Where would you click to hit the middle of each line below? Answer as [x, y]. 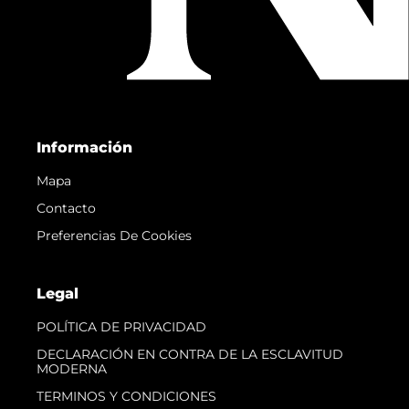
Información [84, 148]
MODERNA [72, 369]
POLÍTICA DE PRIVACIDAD [121, 327]
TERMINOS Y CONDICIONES [126, 397]
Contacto [66, 209]
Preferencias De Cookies [114, 236]
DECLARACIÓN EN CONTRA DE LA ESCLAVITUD [190, 355]
